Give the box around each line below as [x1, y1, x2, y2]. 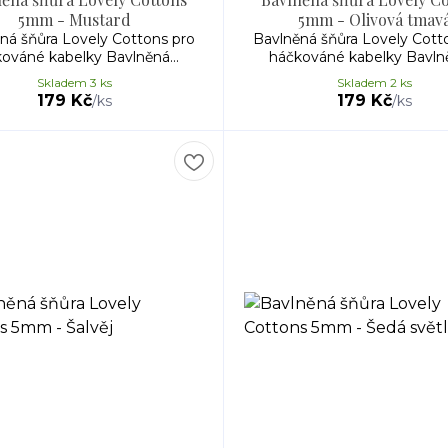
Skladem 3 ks [36, 75, 112, 90]
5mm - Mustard [17, 9, 131, 30]
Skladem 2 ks [336, 75, 412, 90]
